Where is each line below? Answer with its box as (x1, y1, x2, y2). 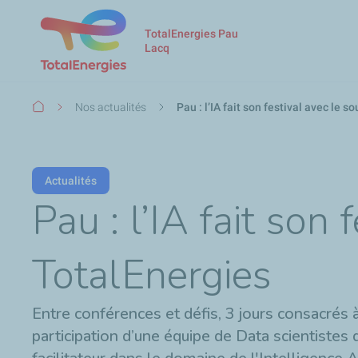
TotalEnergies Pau (145, 26, 238, 40)
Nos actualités (75, 100, 146, 113)
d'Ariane (32, 117, 77, 133)
